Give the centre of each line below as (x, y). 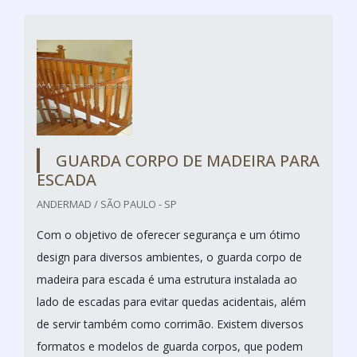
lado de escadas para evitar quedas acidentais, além (171, 301)
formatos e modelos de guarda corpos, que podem (170, 346)
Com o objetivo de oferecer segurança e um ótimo (169, 234)
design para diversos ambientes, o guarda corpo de (169, 257)
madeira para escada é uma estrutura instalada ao (167, 279)
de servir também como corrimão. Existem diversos (170, 324)
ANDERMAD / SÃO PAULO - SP (107, 204)
